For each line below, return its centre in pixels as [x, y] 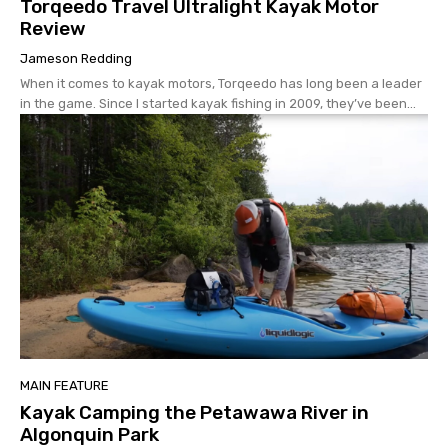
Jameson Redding [76, 59]
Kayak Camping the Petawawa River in [194, 412]
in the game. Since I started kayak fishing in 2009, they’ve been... [218, 104]
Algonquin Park [89, 434]
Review [53, 29]
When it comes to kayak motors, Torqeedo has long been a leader [221, 84]
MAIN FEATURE [64, 385]
